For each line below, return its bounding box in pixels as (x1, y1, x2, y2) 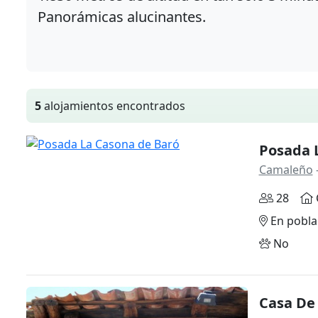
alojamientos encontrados (41, 98, 185, 114)
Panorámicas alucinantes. (38, 7, 206, 26)
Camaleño (258, 162, 313, 178)
